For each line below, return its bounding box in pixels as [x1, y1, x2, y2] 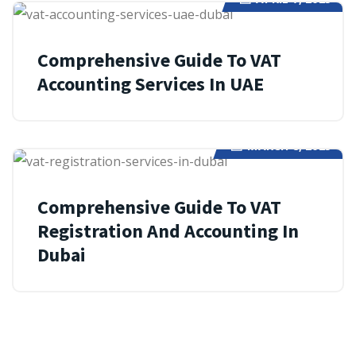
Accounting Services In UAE [37, 72, 264, 96]
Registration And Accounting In [37, 219, 299, 243]
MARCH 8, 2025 [247, 138, 331, 153]
